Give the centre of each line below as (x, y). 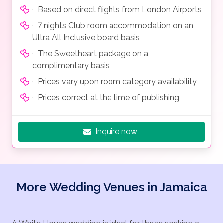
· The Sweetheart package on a (90, 54)
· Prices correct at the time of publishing (106, 98)
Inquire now (116, 132)
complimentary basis (71, 66)
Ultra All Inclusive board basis (86, 38)
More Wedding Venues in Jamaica (111, 187)
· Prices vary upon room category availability (114, 82)
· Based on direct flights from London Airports (117, 10)
